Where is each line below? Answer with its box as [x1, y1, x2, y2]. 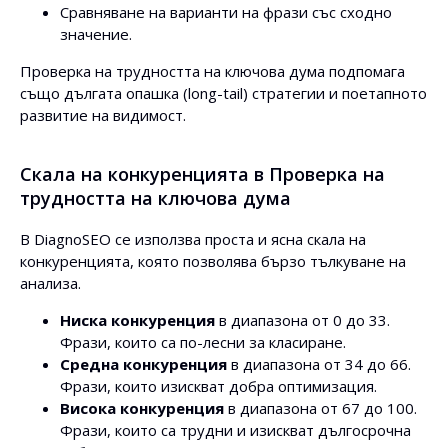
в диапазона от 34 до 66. [227, 354, 411, 374]
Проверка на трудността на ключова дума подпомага [20, 61, 405, 81]
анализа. [20, 273, 81, 293]
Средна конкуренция [60, 354, 227, 374]
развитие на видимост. [20, 105, 186, 125]
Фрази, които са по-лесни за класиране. [60, 332, 346, 352]
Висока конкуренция [60, 398, 224, 418]
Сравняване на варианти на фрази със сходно [60, 2, 392, 22]
